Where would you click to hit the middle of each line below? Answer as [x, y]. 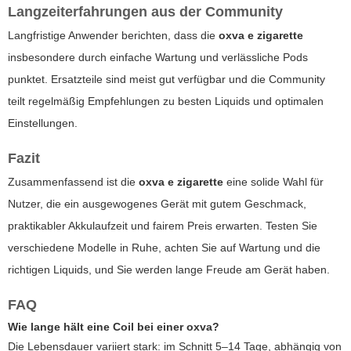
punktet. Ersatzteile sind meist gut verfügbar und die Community [166, 79]
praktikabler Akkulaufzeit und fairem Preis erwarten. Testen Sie [163, 225]
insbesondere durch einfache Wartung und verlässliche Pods [158, 57]
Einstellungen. [43, 123]
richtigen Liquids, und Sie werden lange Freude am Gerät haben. [169, 269]
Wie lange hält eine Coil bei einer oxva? [114, 326]
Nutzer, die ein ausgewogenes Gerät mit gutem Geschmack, [157, 203]
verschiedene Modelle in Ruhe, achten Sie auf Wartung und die [164, 247]
